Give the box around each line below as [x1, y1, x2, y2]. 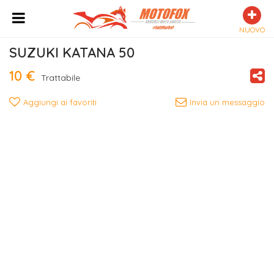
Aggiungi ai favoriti [23, 97, 97, 107]
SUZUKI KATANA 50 [9, 44, 135, 61]
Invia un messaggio [190, 97, 265, 107]
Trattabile [41, 72, 80, 83]
